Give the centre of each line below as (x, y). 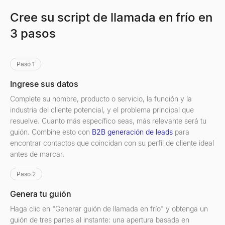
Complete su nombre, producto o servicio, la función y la (101, 99)
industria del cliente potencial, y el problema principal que (102, 110)
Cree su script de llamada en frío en (111, 17)
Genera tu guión (41, 194)
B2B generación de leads (133, 132)
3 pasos (33, 33)
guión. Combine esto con (51, 132)
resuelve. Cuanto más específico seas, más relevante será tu (108, 121)
